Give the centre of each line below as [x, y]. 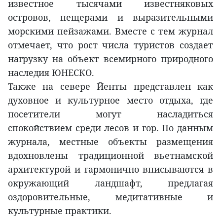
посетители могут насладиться [110, 114]
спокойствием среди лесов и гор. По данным [110, 128]
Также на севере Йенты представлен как [110, 87]
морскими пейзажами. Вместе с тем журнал [110, 31]
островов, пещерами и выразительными [110, 18]
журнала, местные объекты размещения [110, 142]
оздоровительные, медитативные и [110, 197]
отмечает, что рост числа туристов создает [110, 45]
